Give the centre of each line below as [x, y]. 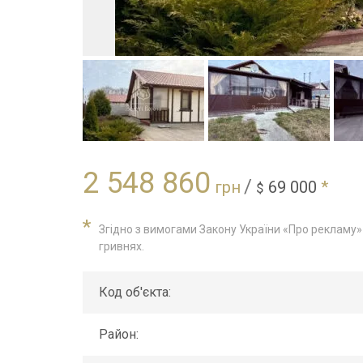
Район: [119, 334]
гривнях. [122, 246]
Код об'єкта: [135, 292]
